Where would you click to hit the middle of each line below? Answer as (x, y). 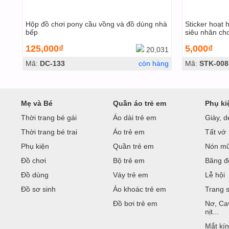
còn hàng (153, 63)
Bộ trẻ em (129, 161)
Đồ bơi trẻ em (135, 203)
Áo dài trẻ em (135, 118)
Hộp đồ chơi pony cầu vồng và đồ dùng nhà (96, 24)
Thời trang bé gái (49, 118)
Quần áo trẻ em (140, 103)
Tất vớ (215, 132)
